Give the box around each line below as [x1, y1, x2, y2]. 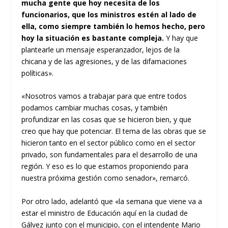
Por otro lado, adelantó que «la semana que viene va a [21, 196, 203, 206]
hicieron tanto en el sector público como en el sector [21, 138, 196, 148]
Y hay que [164, 33, 198, 43]
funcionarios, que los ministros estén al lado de [21, 10, 197, 19]
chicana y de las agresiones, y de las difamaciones [21, 56, 187, 66]
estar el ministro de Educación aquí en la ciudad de [21, 208, 188, 218]
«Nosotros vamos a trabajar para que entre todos [21, 91, 187, 101]
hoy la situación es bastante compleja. [21, 33, 164, 43]
